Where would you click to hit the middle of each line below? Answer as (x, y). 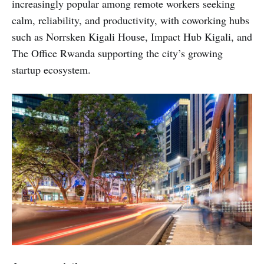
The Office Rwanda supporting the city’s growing (117, 53)
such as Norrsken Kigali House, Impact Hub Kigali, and (132, 36)
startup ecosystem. (51, 69)
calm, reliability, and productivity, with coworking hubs (131, 20)
